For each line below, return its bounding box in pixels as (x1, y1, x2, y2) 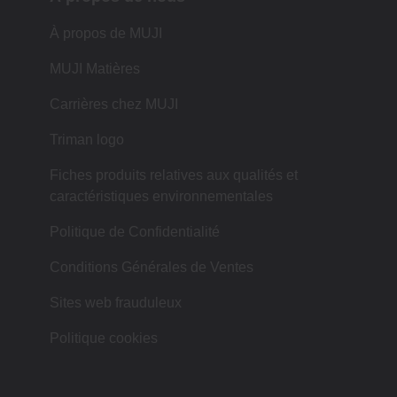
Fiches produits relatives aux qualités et (50, 167, 298, 183)
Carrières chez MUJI (50, 97, 178, 113)
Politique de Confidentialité (50, 224, 220, 240)
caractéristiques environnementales (50, 189, 273, 205)
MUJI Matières (50, 61, 140, 77)
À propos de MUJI (50, 26, 162, 42)
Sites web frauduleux (50, 295, 182, 311)
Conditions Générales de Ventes (50, 260, 253, 276)
